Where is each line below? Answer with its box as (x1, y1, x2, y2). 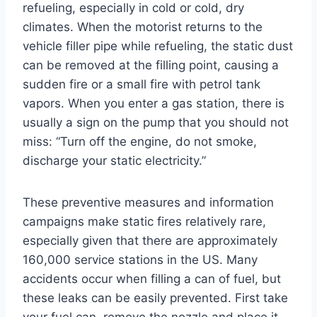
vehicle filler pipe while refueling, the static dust (23, 38, 293, 53)
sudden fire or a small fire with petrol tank (23, 76, 260, 91)
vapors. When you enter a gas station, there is (23, 96, 284, 110)
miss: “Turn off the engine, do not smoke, (23, 134, 257, 149)
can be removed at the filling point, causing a (23, 57, 279, 72)
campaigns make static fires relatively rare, (23, 214, 266, 229)
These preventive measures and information (23, 195, 274, 209)
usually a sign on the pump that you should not (23, 115, 289, 129)
